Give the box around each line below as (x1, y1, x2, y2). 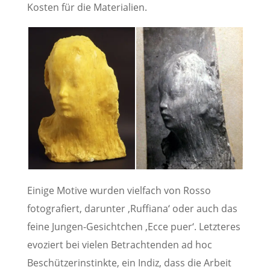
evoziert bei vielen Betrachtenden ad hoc (27, 237, 212, 251)
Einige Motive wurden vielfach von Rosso (27, 183, 211, 197)
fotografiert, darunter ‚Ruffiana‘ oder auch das (27, 201, 237, 215)
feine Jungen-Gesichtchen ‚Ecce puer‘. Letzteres (27, 219, 240, 233)
